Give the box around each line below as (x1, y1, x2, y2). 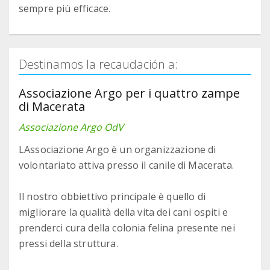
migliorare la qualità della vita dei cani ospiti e (19, 206, 228, 219)
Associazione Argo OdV (19, 121, 124, 134)
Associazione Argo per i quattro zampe (19, 85, 240, 102)
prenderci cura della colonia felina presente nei (19, 221, 235, 235)
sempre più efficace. (19, 2, 111, 16)
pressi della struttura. (19, 237, 118, 251)
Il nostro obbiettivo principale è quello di (19, 190, 206, 204)
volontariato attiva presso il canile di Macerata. (19, 159, 234, 172)
